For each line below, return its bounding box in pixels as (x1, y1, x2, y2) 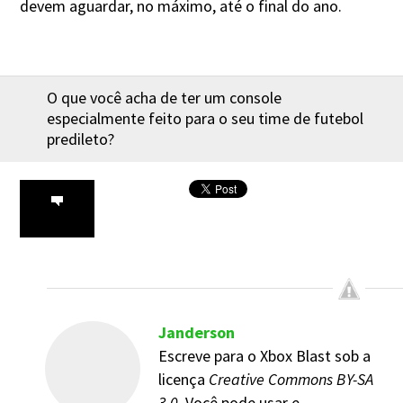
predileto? (47, 128, 114, 149)
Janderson (158, 321, 235, 343)
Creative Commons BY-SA (209, 368, 373, 390)
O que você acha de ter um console (47, 86, 282, 108)
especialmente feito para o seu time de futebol (47, 107, 363, 129)
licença (158, 368, 209, 390)
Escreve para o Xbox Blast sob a (158, 345, 371, 366)
